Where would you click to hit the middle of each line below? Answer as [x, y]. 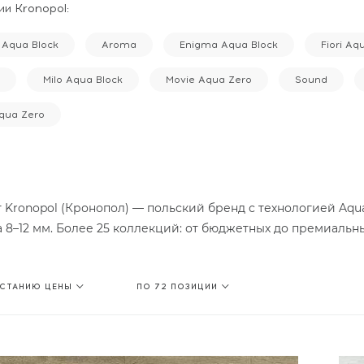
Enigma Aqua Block [229, 45]
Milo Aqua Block [83, 80]
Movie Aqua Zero [209, 80]
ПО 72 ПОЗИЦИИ [177, 286]
